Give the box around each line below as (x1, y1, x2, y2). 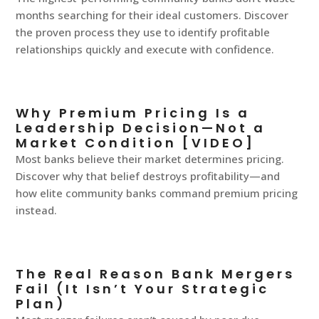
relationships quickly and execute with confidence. (16, 42, 275, 57)
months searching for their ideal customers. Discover (16, 8, 289, 23)
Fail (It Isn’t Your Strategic (16, 280, 270, 298)
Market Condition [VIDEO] (16, 134, 256, 152)
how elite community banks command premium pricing (16, 186, 298, 201)
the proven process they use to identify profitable (16, 25, 271, 40)
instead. (16, 203, 58, 218)
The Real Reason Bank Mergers (16, 265, 296, 283)
